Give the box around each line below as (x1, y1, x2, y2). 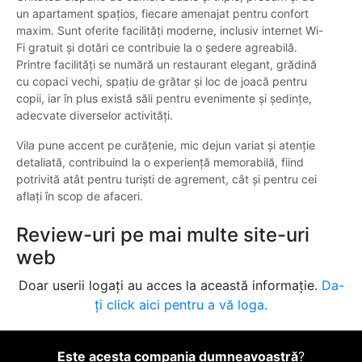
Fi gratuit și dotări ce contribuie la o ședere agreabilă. (16, 40, 297, 55)
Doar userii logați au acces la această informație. (18, 277, 322, 294)
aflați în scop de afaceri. (16, 189, 143, 204)
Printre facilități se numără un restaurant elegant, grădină (16, 57, 317, 72)
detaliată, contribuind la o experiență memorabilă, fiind (16, 155, 304, 170)
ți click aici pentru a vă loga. (95, 297, 267, 314)
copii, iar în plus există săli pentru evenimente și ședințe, (16, 91, 312, 106)
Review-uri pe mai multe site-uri (16, 223, 309, 247)
